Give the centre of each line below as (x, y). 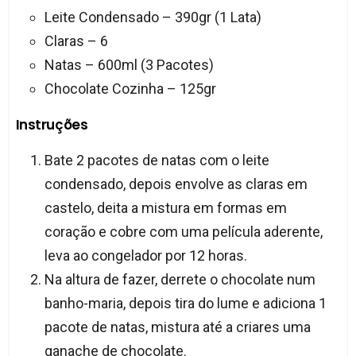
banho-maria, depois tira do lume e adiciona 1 (185, 304)
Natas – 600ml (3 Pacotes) (129, 65)
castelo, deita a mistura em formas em (165, 208)
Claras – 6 (76, 41)
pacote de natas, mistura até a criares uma (177, 327)
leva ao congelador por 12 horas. (145, 256)
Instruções (52, 125)
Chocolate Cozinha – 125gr (130, 89)
